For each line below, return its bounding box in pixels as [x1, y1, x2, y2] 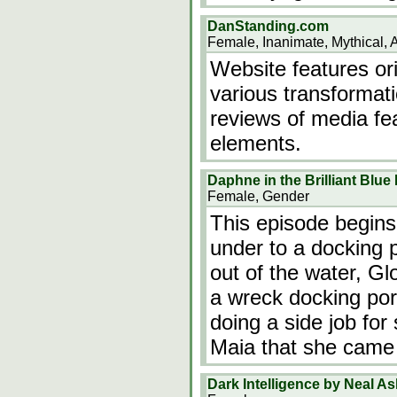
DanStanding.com [207, 19, 329, 34]
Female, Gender [207, 189, 309, 204]
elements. [210, 131, 301, 155]
